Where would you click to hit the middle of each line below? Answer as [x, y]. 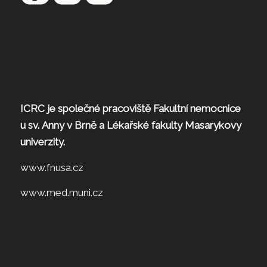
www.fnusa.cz [52, 167]
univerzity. [42, 142]
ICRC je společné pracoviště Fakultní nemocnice [130, 109]
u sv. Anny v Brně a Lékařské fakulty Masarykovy [131, 125]
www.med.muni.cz [61, 193]
